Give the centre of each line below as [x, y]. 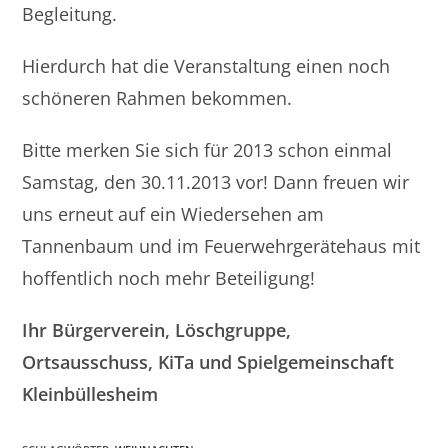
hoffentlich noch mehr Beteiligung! [169, 278]
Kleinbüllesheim [90, 394]
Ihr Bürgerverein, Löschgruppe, [157, 330]
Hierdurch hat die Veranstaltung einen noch [206, 66]
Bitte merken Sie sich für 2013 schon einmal [207, 150]
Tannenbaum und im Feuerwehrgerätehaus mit [221, 246]
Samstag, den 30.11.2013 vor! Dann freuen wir [216, 182]
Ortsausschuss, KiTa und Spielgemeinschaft [208, 362]
